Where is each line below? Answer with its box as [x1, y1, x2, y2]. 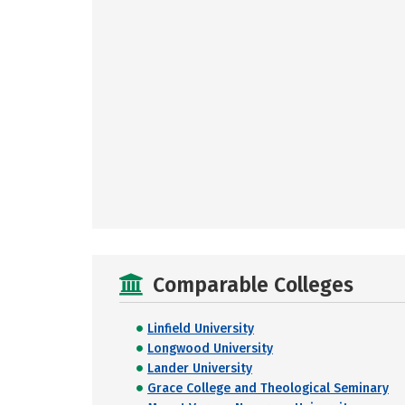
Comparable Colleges [153, 272, 353, 297]
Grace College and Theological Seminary [147, 381, 389, 396]
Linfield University [147, 321, 254, 336]
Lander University [147, 361, 252, 376]
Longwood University [147, 341, 273, 356]
